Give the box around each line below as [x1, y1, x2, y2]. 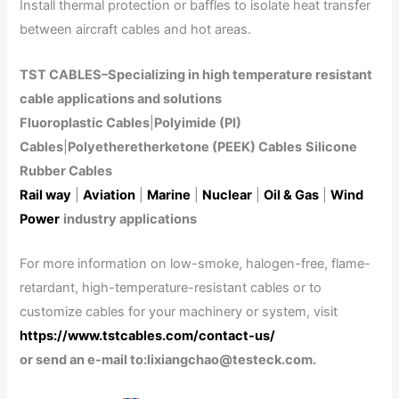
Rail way [20, 186, 72, 203]
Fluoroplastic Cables [20, 114, 151, 131]
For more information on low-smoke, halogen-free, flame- [20, 256, 371, 273]
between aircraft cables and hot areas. [20, 21, 252, 38]
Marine [147, 186, 191, 203]
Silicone [305, 138, 358, 155]
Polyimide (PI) [154, 114, 242, 131]
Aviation [83, 186, 136, 203]
